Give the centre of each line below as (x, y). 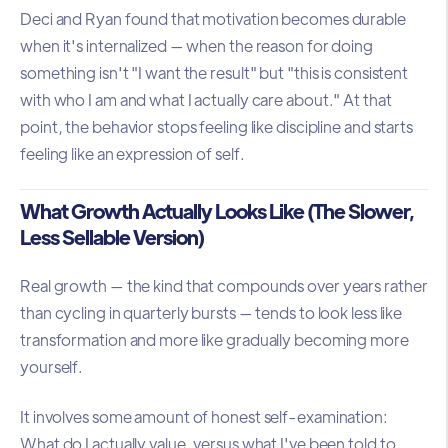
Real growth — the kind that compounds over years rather (224, 286)
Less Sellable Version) (112, 236)
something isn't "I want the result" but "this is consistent (214, 72)
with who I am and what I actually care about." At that (206, 99)
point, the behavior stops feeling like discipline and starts (216, 126)
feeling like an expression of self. (132, 153)
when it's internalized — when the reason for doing (196, 45)
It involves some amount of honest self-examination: (204, 416)
